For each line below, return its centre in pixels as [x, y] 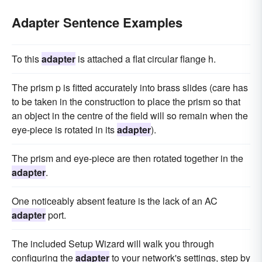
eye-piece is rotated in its [64, 130]
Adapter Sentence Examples [97, 23]
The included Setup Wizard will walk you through [113, 244]
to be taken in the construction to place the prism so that [126, 102]
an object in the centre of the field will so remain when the [130, 116]
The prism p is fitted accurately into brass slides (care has [130, 88]
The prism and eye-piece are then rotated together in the [127, 158]
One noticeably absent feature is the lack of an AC [115, 201]
